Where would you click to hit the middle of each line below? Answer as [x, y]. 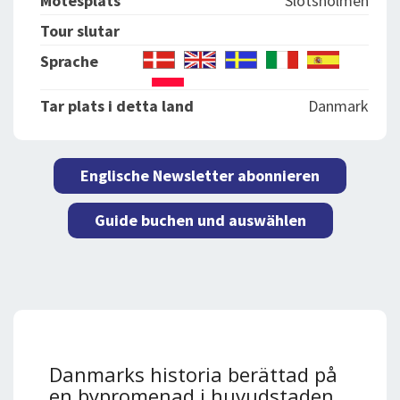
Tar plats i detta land [117, 106]
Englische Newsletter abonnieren [200, 176]
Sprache [69, 62]
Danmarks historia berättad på [193, 375]
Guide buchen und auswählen [200, 221]
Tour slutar [80, 31]
